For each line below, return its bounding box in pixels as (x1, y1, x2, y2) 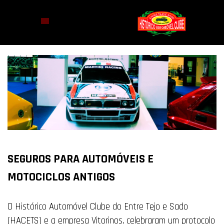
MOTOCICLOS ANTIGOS (7, 169, 115, 185)
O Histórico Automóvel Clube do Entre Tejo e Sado (7, 201, 188, 213)
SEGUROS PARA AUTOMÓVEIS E (7, 151, 153, 167)
